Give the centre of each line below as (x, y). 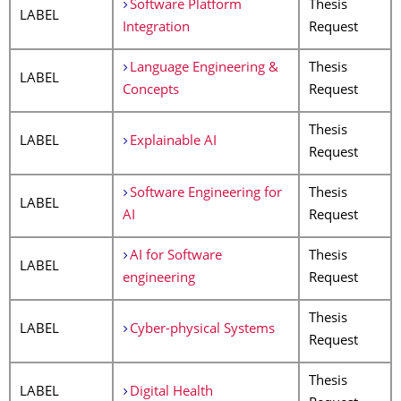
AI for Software (175, 256)
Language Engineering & (204, 68)
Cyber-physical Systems (202, 330)
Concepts (151, 91)
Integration (156, 28)
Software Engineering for (205, 194)
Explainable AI (173, 142)
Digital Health (171, 392)
